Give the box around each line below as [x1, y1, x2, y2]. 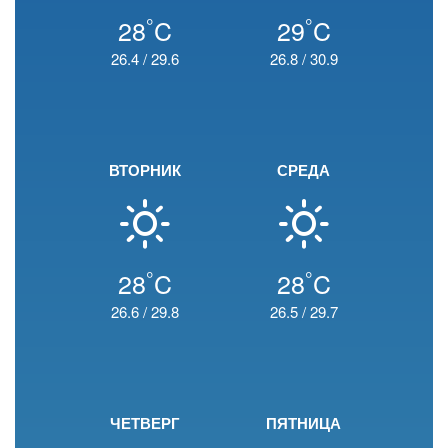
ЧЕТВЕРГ [109, 412, 180, 434]
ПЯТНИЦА [266, 412, 341, 434]
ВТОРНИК [108, 159, 181, 181]
